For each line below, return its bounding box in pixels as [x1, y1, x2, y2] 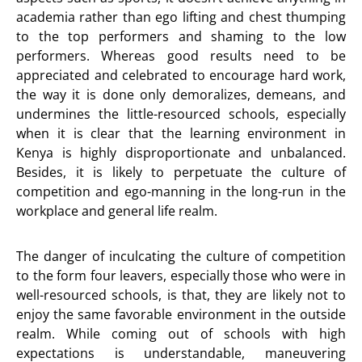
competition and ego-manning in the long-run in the [16, 183, 346, 200]
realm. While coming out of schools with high [16, 325, 346, 343]
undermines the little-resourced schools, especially [16, 105, 346, 123]
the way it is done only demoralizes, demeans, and [16, 86, 346, 103]
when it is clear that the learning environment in [16, 124, 346, 142]
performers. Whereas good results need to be [16, 47, 346, 65]
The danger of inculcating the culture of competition [16, 247, 346, 265]
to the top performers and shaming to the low [16, 27, 346, 45]
